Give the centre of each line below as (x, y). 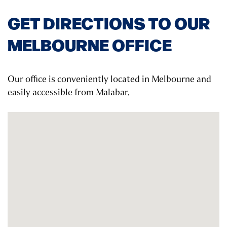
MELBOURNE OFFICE (90, 44)
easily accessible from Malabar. (69, 92)
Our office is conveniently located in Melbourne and (109, 79)
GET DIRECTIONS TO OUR (109, 23)
